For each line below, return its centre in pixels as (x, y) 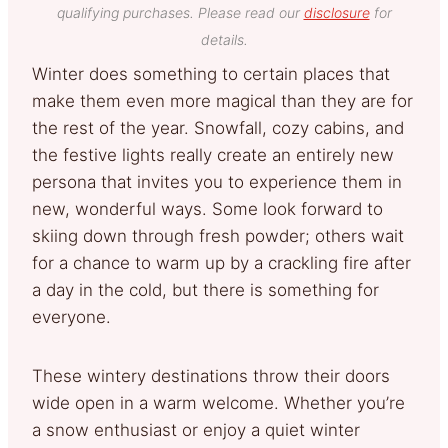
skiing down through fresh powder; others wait (218, 235)
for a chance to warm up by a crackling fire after (221, 262)
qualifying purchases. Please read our (180, 12)
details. (224, 39)
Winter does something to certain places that (211, 73)
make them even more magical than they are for (222, 100)
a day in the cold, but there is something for (205, 289)
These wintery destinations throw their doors (211, 375)
